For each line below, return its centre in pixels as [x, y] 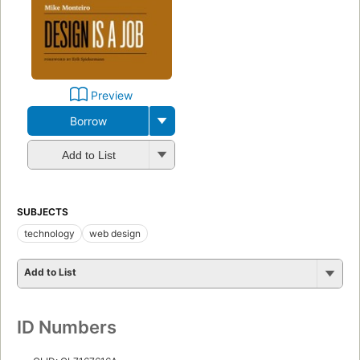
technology [49, 233]
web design [115, 233]
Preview [112, 95]
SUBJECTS [43, 211]
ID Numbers [67, 327]
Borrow [88, 121]
